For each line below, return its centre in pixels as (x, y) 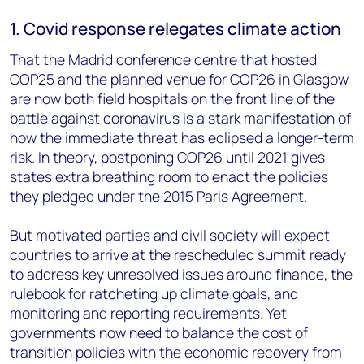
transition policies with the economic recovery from (176, 352)
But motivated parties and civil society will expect (170, 235)
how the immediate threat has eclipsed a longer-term (182, 137)
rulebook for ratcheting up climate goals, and (154, 293)
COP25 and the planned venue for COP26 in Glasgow (179, 79)
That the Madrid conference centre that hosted (163, 59)
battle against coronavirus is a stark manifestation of (180, 118)
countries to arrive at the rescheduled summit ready (178, 254)
